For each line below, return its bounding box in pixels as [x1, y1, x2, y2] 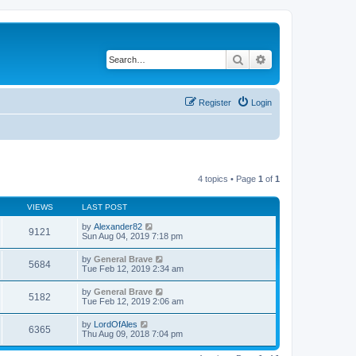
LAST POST [82, 202, 127, 211]
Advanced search [267, 52, 350, 66]
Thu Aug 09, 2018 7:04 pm [82, 328, 183, 339]
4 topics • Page [198, 173, 258, 184]
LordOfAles [94, 319, 137, 329]
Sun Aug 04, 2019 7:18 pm [82, 230, 183, 241]
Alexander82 [94, 221, 142, 231]
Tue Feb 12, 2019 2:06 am [82, 296, 184, 306]
